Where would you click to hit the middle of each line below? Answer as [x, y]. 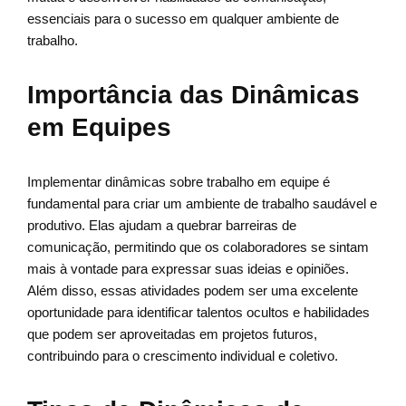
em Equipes [99, 128]
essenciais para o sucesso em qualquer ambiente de [183, 19]
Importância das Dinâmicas [193, 95]
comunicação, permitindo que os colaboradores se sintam [198, 247]
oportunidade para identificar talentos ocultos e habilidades [198, 313]
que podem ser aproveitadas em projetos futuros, [172, 334]
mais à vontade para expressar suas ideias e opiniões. [188, 269]
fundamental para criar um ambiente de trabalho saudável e [202, 204]
